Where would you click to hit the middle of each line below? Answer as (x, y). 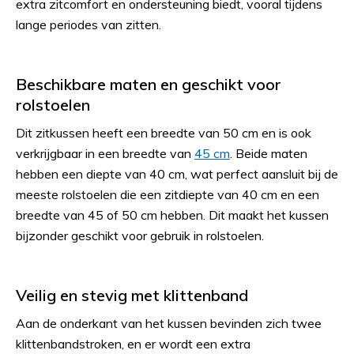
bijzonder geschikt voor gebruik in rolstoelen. (140, 235)
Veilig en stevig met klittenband (132, 295)
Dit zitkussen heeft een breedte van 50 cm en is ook (164, 133)
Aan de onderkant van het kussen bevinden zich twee (169, 323)
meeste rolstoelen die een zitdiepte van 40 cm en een (168, 194)
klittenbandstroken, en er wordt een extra (133, 344)
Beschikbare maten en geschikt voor (149, 84)
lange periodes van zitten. (88, 24)
